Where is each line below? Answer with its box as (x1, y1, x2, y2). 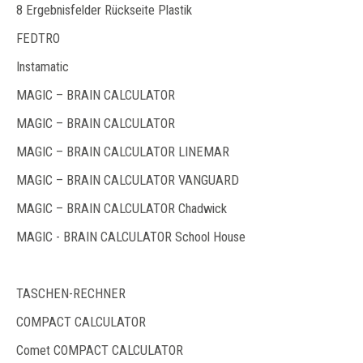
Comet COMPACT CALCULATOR (16, 343, 183, 358)
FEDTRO (16, 31, 60, 46)
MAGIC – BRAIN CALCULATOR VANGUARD (16, 173, 239, 188)
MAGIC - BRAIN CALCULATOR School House (16, 229, 246, 245)
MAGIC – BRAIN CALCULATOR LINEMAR (16, 144, 229, 160)
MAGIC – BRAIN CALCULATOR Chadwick (16, 201, 227, 216)
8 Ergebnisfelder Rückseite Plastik (16, 2, 192, 18)
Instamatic (16, 59, 69, 75)
